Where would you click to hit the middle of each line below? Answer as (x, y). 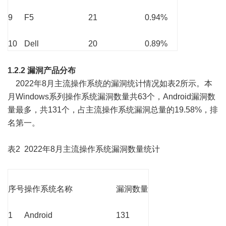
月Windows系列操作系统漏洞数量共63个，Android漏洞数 (111, 97)
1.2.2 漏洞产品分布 (42, 71)
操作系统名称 (48, 189)
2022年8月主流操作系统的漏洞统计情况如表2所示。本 (110, 84)
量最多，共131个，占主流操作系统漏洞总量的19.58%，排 (113, 110)
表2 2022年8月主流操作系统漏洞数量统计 (84, 149)
